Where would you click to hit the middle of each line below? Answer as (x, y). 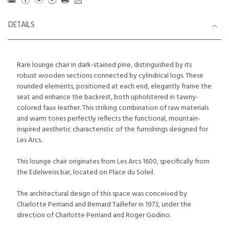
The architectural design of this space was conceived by (102, 194)
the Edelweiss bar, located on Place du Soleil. (86, 173)
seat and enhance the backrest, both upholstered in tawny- (108, 97)
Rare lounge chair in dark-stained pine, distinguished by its (104, 65)
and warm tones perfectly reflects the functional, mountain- (109, 119)
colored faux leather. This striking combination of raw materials (113, 108)
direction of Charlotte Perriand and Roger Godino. (94, 215)
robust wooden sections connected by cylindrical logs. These (110, 76)
